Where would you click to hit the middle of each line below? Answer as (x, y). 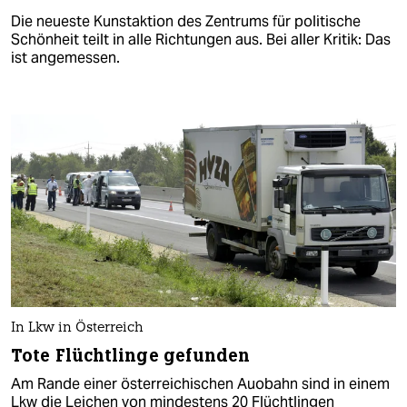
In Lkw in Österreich (77, 329)
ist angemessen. (65, 57)
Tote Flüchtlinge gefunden (131, 356)
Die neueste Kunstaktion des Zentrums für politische (186, 21)
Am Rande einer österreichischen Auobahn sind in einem (200, 384)
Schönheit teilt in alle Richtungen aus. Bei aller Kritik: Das (201, 39)
